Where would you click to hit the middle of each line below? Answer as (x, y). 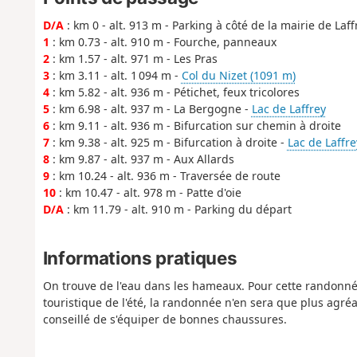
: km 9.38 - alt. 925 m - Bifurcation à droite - (168, 142)
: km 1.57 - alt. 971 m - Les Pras (133, 58)
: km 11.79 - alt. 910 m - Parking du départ (177, 209)
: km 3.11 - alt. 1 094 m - (115, 75)
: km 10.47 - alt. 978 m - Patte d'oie (148, 192)
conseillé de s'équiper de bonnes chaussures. (165, 320)
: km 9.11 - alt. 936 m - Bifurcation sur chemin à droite (195, 125)
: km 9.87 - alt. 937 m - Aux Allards (141, 159)
